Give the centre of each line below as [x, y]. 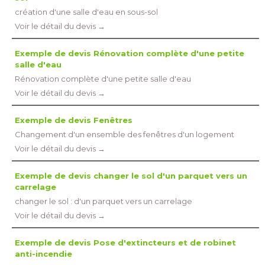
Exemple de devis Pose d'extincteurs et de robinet [125, 243]
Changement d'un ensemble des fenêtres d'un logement [125, 134]
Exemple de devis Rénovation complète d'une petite [130, 53]
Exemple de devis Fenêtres [74, 120]
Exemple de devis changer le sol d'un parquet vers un [131, 176]
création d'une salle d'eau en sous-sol [86, 12]
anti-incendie [43, 254]
